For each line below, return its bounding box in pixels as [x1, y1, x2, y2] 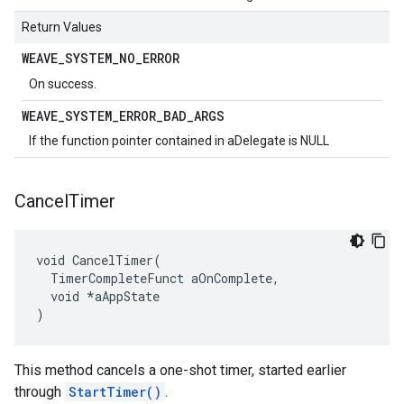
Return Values [22, 20, 102, 34]
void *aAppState [36, 288, 160, 305]
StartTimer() [69, 383, 161, 400]
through [14, 383, 65, 400]
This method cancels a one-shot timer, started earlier [14, 362, 346, 379]
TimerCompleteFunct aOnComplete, [36, 270, 280, 287]
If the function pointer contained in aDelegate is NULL [29, 133, 329, 148]
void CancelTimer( [36, 252, 161, 269]
